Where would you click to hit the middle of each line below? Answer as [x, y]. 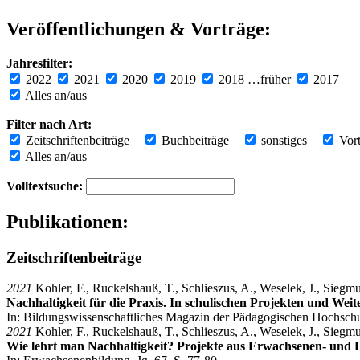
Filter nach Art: [49, 124]
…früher [269, 79]
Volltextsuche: [45, 186]
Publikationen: [67, 221]
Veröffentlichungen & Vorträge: [139, 29]
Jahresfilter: [39, 63]
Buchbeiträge [194, 140]
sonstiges [282, 140]
